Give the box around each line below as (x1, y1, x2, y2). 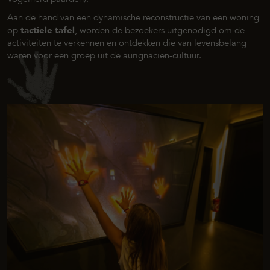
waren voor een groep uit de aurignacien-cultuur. (7, 49, 201, 61)
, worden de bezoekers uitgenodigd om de (75, 24, 245, 36)
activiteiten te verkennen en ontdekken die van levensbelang (7, 36, 246, 49)
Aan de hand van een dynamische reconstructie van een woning (7, 11, 259, 24)
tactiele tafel (20, 24, 75, 36)
